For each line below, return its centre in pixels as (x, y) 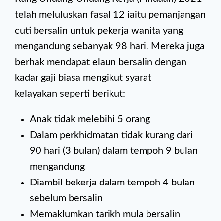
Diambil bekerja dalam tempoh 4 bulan (112, 183)
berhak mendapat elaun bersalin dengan (101, 62)
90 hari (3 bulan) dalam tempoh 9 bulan (114, 151)
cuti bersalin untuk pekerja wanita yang (99, 31)
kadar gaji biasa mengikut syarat (83, 78)
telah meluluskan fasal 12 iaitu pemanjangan (110, 15)
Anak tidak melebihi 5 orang (90, 119)
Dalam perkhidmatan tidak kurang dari (111, 135)
